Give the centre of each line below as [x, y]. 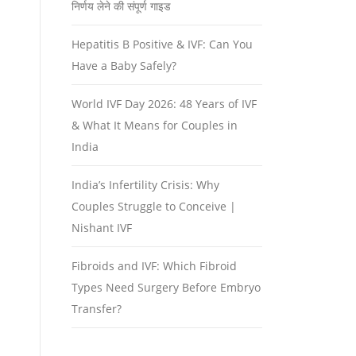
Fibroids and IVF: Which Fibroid [154, 265]
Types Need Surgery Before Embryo [166, 287]
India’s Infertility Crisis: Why [145, 184]
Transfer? [97, 308]
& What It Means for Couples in [155, 125]
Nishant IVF [102, 227]
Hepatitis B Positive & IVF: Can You [162, 44]
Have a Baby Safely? [124, 65]
